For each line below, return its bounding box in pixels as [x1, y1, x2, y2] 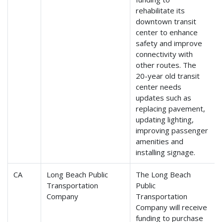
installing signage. [136, 147, 196, 158]
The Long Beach [136, 169, 191, 180]
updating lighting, [136, 114, 194, 125]
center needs [136, 82, 182, 92]
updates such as [136, 93, 192, 103]
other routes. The [136, 60, 197, 70]
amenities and [136, 136, 184, 147]
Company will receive [136, 202, 208, 213]
